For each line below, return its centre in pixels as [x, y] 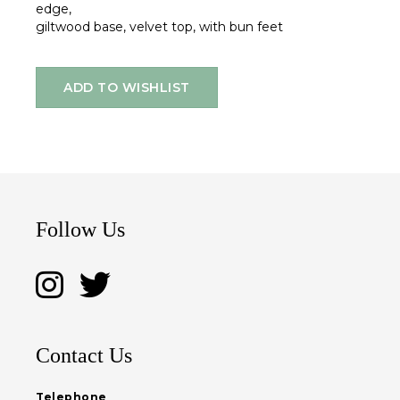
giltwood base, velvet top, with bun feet [159, 27]
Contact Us [84, 356]
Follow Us [80, 230]
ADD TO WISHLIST [127, 88]
